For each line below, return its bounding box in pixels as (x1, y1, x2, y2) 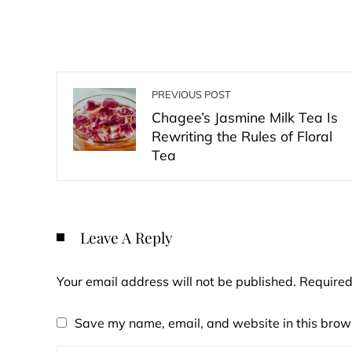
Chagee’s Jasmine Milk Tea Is (152, 108, 338, 126)
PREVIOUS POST (152, 88, 231, 101)
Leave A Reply (80, 227, 173, 247)
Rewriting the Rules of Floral (152, 127, 332, 145)
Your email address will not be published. (57, 273, 296, 289)
